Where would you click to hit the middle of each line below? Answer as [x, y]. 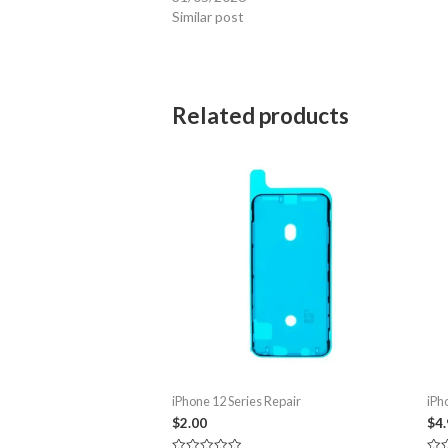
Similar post [208, 17]
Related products [261, 116]
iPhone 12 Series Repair [237, 400]
